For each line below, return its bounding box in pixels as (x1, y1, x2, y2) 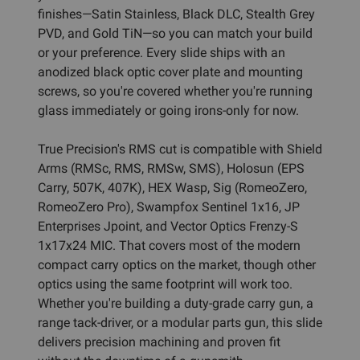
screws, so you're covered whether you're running (38, 83, 313, 99)
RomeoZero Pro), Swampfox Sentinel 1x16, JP (38, 198, 300, 215)
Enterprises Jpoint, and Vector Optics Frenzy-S (38, 218, 298, 234)
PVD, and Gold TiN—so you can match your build (38, 25, 313, 41)
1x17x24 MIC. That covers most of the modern (38, 237, 301, 253)
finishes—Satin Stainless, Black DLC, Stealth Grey (38, 6, 315, 22)
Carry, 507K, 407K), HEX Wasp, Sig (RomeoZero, (38, 179, 307, 195)
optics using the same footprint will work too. (38, 276, 292, 292)
